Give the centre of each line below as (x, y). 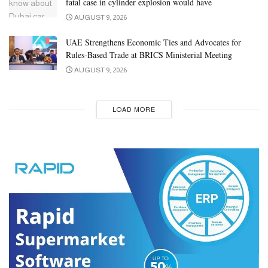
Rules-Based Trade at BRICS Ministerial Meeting (149, 54)
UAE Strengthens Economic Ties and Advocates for (153, 42)
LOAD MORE (134, 109)
